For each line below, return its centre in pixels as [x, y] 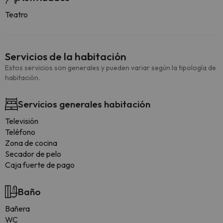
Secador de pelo [33, 154]
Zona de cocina [31, 143]
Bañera [17, 209]
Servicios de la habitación [66, 56]
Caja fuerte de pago [40, 165]
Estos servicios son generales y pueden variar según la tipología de [111, 68]
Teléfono [20, 132]
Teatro [16, 15]
